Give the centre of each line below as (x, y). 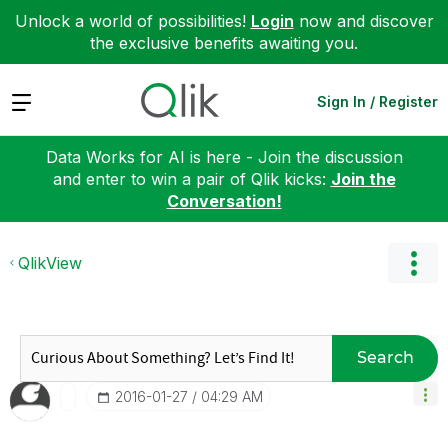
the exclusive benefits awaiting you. (224, 43)
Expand (38, 100)
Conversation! (224, 200)
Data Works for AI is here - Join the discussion (224, 156)
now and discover (363, 21)
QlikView (50, 262)
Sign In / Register (377, 101)
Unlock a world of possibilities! (132, 21)
